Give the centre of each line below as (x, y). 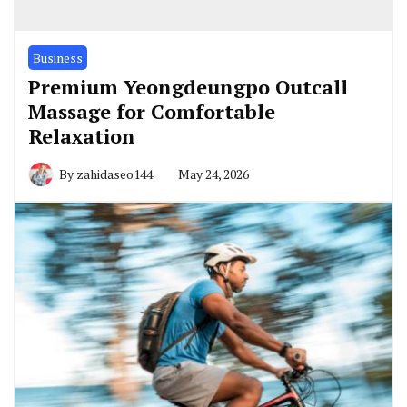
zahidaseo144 (114, 174)
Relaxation (82, 136)
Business (58, 58)
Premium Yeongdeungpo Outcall (188, 87)
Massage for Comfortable (152, 112)
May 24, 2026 (213, 174)
